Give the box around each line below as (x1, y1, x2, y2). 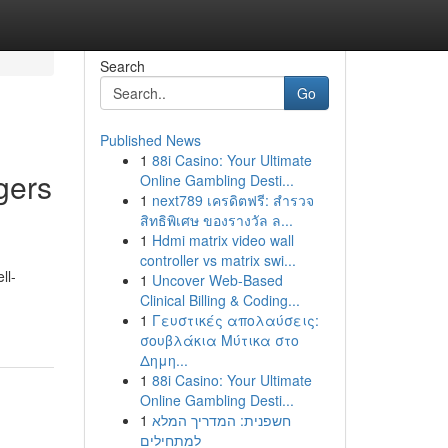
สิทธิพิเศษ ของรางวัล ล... (139, 210, 293, 230)
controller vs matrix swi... (139, 250, 296, 270)
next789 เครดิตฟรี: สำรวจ (151, 190, 314, 210)
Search (99, 56, 145, 76)
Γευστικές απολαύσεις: (151, 310, 319, 330)
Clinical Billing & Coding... (139, 290, 300, 310)
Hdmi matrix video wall (151, 230, 294, 250)
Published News (99, 130, 201, 150)
